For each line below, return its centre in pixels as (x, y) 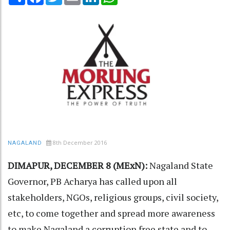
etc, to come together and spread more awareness (111, 213)
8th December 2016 (80, 142)
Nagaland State (181, 165)
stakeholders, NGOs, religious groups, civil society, (113, 197)
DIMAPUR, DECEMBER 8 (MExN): (79, 165)
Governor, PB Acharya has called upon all (92, 181)
